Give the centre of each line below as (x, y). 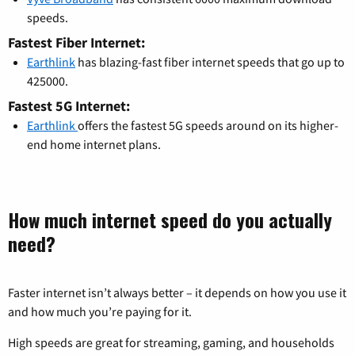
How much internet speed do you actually (170, 220)
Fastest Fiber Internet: (76, 43)
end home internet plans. (94, 145)
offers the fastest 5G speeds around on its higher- (208, 126)
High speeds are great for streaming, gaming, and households (171, 343)
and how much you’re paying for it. (100, 312)
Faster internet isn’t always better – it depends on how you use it (177, 293)
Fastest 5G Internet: (69, 106)
